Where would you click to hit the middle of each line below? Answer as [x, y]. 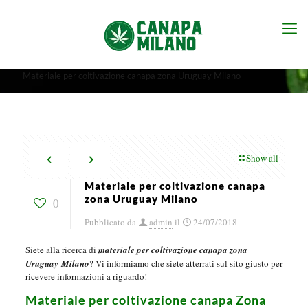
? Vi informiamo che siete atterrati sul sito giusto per [186, 264]
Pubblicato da [110, 222]
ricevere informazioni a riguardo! [86, 277]
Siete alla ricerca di [62, 250]
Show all [262, 158]
